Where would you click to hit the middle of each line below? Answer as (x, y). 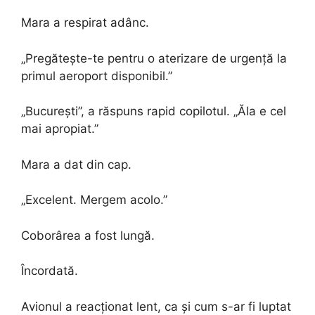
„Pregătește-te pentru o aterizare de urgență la (154, 58)
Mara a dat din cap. (76, 164)
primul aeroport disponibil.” (97, 76)
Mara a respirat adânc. (85, 22)
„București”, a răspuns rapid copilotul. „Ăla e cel (154, 111)
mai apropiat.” (60, 129)
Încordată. (50, 271)
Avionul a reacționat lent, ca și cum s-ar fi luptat (156, 306)
